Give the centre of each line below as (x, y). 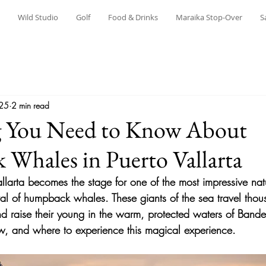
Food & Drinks (133, 17)
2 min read (30, 105)
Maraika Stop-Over (209, 17)
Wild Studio (38, 17)
